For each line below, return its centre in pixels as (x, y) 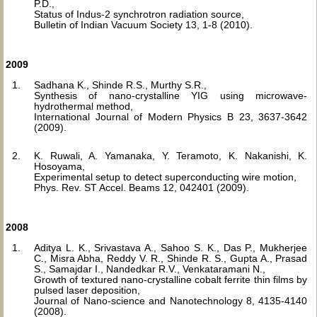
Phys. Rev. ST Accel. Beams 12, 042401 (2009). (142, 188)
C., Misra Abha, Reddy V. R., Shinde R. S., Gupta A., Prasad (171, 258)
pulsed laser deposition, (87, 290)
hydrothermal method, (83, 106)
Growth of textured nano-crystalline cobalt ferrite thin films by (171, 279)
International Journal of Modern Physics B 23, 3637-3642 (171, 117)
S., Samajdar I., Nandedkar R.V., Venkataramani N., (150, 269)
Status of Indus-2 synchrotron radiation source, (139, 14)
